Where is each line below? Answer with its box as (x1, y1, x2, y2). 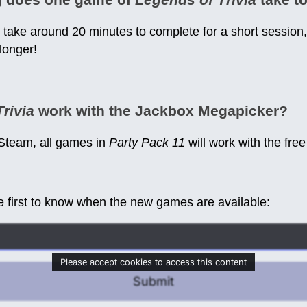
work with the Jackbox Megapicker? (34, 103, 288, 119)
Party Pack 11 (109, 136, 185, 150)
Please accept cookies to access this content (60, 257, 247, 268)
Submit (133, 274, 174, 289)
